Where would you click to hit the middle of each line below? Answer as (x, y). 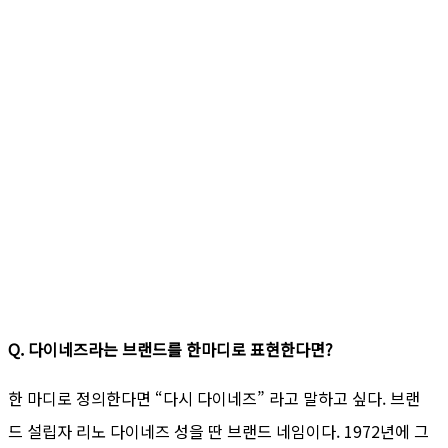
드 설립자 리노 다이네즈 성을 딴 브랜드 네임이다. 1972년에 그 (218, 430)
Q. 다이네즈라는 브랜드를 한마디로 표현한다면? (170, 348)
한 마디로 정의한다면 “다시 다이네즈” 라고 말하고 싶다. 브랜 (214, 397)
